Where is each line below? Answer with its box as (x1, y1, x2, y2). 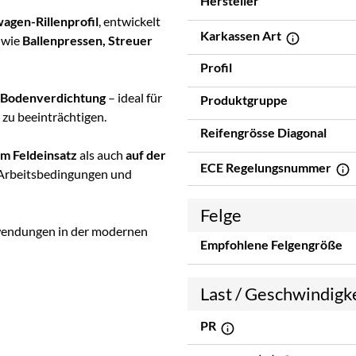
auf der (126, 147, 166, 163)
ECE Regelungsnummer (200, 159, 334, 175)
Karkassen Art (200, 28, 284, 44)
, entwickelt (99, 14, 161, 29)
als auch (77, 147, 126, 163)
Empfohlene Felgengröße (200, 237, 342, 253)
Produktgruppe (200, 91, 288, 107)
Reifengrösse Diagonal (200, 124, 327, 140)
